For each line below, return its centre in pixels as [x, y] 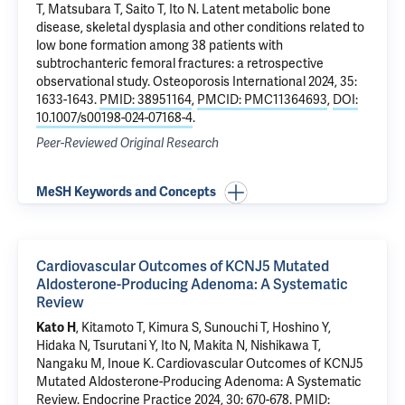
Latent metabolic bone [266, 9]
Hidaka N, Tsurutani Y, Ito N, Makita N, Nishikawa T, [179, 346]
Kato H [56, 328]
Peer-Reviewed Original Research [127, 143]
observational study [92, 82]
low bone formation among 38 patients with [160, 46]
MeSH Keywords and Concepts [126, 192]
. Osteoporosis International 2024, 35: [252, 82]
